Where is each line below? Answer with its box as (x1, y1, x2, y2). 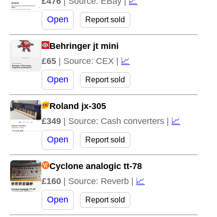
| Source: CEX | (59, 56, 121, 66)
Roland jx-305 (49, 101, 106, 111)
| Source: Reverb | (63, 176, 136, 186)
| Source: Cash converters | (63, 116, 171, 126)
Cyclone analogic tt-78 (49, 161, 142, 171)
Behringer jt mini (49, 41, 119, 51)
